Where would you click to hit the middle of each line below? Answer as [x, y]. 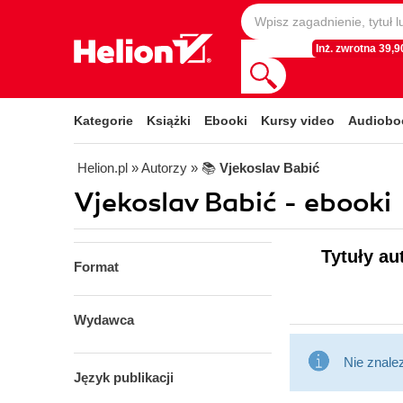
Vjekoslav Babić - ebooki [233, 203]
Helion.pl [103, 168]
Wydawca [104, 320]
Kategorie [103, 121]
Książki [169, 121]
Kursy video [298, 121]
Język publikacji [124, 377]
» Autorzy [159, 168]
